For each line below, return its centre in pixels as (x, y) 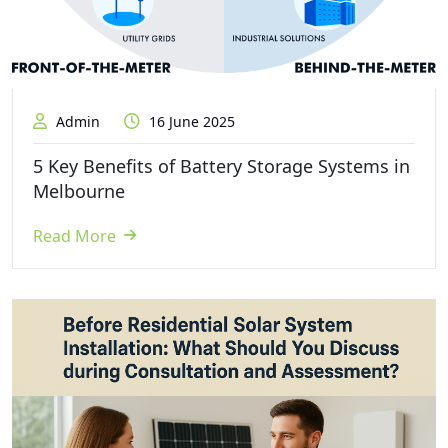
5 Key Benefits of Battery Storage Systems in (221, 165)
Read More (74, 235)
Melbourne (79, 190)
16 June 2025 (190, 121)
